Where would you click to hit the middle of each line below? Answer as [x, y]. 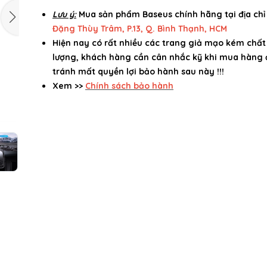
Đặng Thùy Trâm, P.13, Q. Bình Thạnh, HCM [140, 29]
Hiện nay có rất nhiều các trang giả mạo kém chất [159, 43]
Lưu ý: [64, 14]
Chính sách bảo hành [129, 86]
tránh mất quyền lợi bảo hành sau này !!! [138, 72]
